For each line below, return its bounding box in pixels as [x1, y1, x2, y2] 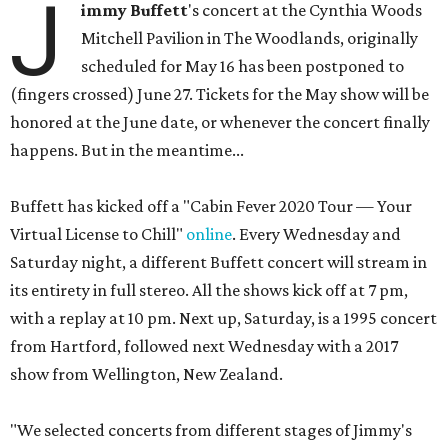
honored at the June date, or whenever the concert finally [10, 112, 430, 132]
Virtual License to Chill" [10, 224, 186, 244]
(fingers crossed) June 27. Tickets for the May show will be [10, 84, 429, 104]
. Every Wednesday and [232, 224, 401, 244]
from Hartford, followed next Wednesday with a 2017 [10, 336, 398, 356]
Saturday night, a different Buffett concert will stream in [10, 252, 427, 272]
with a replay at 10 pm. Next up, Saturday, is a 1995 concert [10, 308, 437, 328]
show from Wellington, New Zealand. [10, 364, 283, 384]
